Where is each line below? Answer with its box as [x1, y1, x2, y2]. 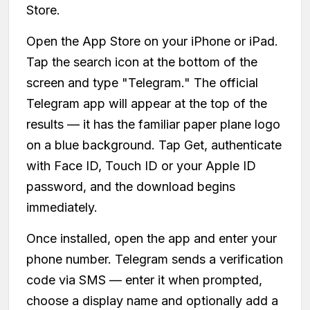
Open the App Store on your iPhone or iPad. [26, 33, 278, 48]
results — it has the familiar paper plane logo [26, 116, 280, 131]
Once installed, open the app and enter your [26, 230, 277, 246]
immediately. [26, 199, 98, 215]
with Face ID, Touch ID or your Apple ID [26, 158, 256, 173]
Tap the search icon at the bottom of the [26, 54, 257, 69]
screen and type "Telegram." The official [26, 75, 258, 90]
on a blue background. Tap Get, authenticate [26, 137, 282, 152]
